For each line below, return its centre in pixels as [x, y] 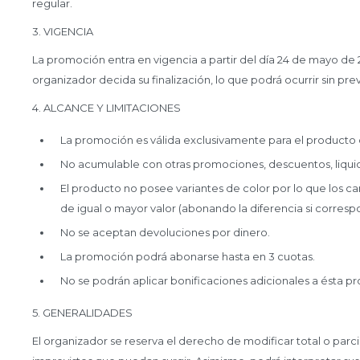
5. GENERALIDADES [82, 313]
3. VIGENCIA [63, 31]
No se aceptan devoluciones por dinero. [165, 232]
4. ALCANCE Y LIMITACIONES [106, 108]
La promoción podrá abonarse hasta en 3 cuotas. [188, 256]
